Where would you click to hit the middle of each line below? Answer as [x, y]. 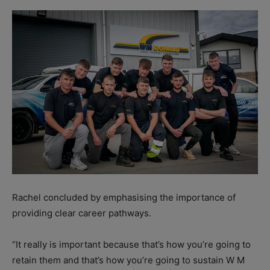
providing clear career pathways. [82, 213]
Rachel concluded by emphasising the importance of [124, 198]
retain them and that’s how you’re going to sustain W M [128, 260]
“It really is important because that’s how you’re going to [131, 245]
